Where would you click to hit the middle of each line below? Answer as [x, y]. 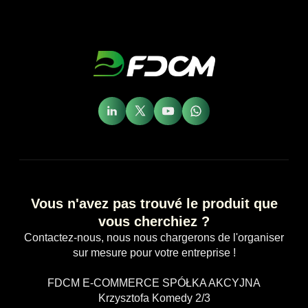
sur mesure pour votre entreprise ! [154, 252]
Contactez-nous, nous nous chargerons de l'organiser [154, 237]
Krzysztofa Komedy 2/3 [154, 298]
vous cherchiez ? [154, 221]
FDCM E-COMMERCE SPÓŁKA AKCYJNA [154, 283]
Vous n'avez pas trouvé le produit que [154, 203]
